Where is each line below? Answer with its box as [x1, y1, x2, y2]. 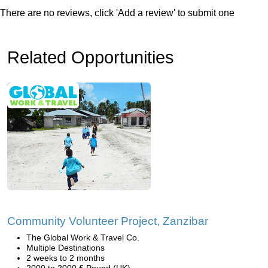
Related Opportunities [7, 48, 174, 67]
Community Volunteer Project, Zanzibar [7, 215, 208, 227]
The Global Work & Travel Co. [26, 233, 139, 242]
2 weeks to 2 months [26, 253, 105, 263]
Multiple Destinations [26, 243, 105, 252]
